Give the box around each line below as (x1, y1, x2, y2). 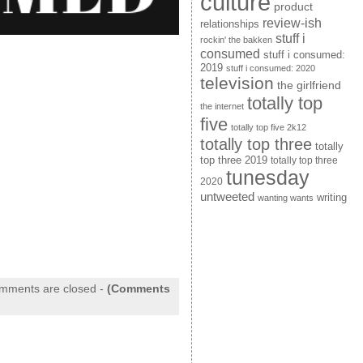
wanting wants (257, 193, 314, 203)
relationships (199, 18, 259, 31)
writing (316, 192, 347, 204)
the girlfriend (276, 79, 341, 92)
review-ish (262, 16, 322, 31)
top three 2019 (199, 155, 267, 167)
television (199, 74, 274, 93)
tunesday (225, 166, 310, 190)
